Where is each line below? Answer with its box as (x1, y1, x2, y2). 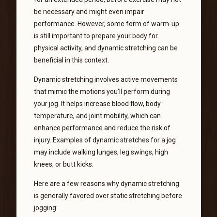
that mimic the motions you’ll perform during (33, 87, 170, 95)
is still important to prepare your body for (33, 31, 158, 40)
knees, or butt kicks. (33, 160, 93, 168)
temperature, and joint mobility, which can (33, 111, 161, 120)
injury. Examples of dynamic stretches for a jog (33, 136, 176, 144)
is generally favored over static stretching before (33, 191, 182, 200)
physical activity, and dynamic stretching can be (33, 44, 178, 52)
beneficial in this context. (33, 56, 109, 64)
